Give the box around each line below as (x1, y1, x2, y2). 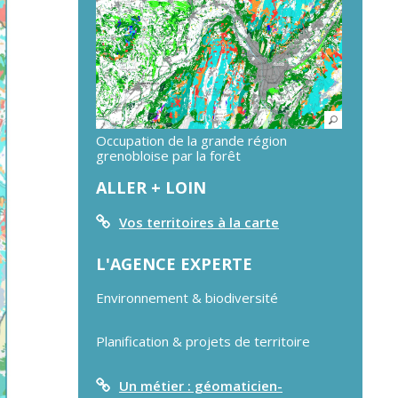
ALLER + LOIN (96, 176, 206, 198)
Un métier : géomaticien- (119, 376, 283, 394)
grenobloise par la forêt (96, 146, 241, 164)
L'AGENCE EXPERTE (96, 252, 252, 275)
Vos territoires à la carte (119, 212, 279, 231)
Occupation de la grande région (96, 131, 287, 149)
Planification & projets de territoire (96, 331, 310, 350)
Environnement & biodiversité (96, 288, 278, 306)
